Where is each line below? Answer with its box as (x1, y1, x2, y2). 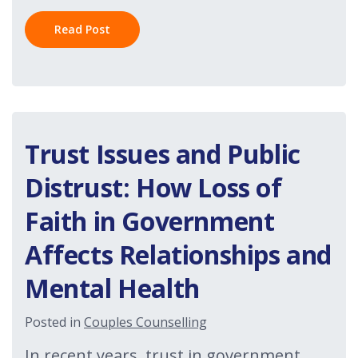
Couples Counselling (84, 313, 207, 331)
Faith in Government (25, 204, 275, 238)
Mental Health (25, 271, 200, 305)
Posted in (25, 313, 84, 331)
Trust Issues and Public (25, 137, 300, 171)
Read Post (54, 22, 110, 37)
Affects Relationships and (25, 237, 332, 272)
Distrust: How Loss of (25, 170, 282, 205)
